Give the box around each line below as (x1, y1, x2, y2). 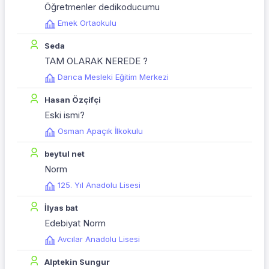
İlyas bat (44, 203, 78, 213)
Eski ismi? (44, 109, 85, 121)
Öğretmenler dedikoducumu (44, 1, 160, 13)
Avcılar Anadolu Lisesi (58, 234, 140, 244)
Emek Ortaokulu (58, 18, 116, 28)
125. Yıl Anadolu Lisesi (58, 180, 141, 190)
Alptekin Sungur (44, 257, 110, 267)
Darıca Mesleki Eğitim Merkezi (58, 72, 169, 82)
